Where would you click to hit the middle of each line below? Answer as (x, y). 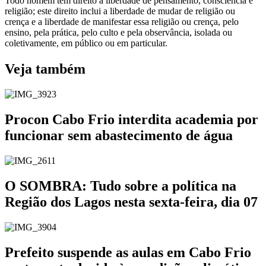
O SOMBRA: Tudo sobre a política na (121, 186)
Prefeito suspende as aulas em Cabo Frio (128, 252)
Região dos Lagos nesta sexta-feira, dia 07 (131, 202)
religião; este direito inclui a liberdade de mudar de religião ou (120, 11)
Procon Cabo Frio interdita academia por (132, 120)
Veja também (45, 69)
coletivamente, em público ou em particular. (86, 43)
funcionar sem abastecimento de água (119, 136)
